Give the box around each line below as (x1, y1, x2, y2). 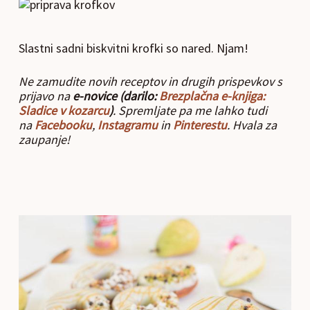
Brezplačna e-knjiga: (158, 87, 265, 104)
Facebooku (34, 116, 92, 133)
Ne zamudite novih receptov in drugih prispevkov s (18, 73, 282, 89)
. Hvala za (226, 116, 277, 133)
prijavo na (18, 87, 73, 104)
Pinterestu (172, 116, 227, 133)
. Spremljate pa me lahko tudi (112, 102, 267, 118)
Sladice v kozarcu (18, 102, 109, 118)
